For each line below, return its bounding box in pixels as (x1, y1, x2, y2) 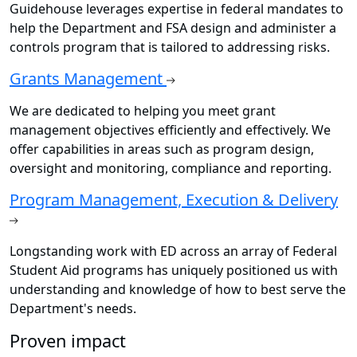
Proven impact (10, 329, 126, 353)
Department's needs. (10, 300, 136, 318)
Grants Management (10, 68, 167, 90)
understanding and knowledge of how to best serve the (10, 280, 346, 299)
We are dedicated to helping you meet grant (10, 102, 276, 120)
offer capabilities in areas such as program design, (10, 140, 314, 159)
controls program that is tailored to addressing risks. (10, 38, 330, 57)
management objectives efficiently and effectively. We (10, 121, 331, 139)
